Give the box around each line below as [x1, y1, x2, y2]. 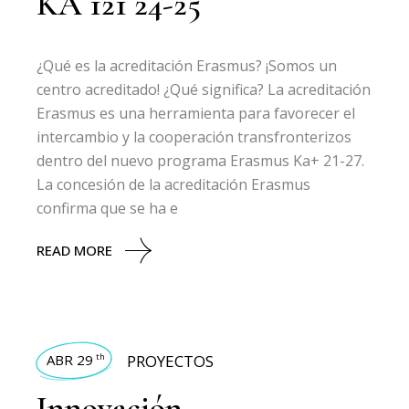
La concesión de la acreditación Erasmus [37, 174, 311, 194]
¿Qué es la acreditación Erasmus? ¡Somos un [37, 56, 338, 76]
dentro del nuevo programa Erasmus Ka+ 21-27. [37, 151, 365, 171]
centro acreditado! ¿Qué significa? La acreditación [37, 79, 372, 100]
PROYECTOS [127, 351, 215, 372]
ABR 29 [47, 351, 94, 369]
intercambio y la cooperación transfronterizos [37, 127, 352, 147]
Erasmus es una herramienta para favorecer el [37, 103, 356, 123]
